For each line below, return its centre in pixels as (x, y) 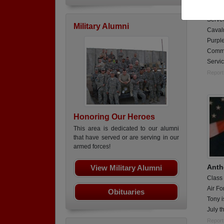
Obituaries (126, 192)
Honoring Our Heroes (114, 117)
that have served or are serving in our (126, 137)
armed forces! (92, 146)
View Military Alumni (126, 168)
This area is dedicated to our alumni (126, 128)
